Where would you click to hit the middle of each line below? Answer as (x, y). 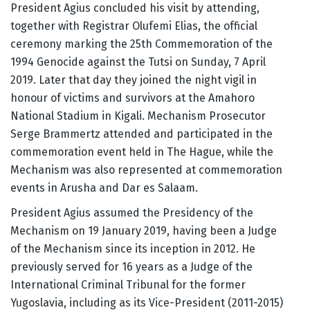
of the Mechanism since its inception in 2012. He (133, 249)
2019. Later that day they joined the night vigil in (134, 80)
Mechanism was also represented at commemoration (146, 170)
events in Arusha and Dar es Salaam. (104, 188)
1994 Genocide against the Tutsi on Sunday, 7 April (138, 62)
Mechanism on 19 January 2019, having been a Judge (144, 231)
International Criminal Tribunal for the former (128, 285)
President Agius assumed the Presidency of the (132, 213)
